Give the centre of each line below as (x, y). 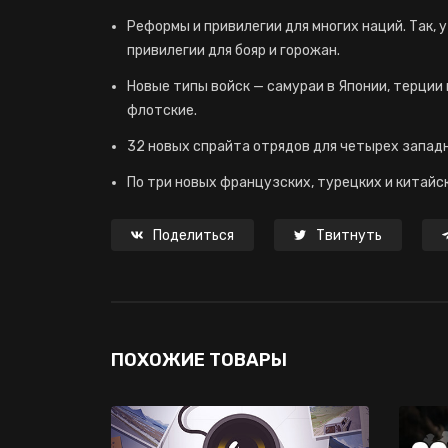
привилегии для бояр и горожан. (233, 50)
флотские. (162, 110)
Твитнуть (349, 235)
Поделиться (193, 235)
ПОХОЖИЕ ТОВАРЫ (199, 360)
